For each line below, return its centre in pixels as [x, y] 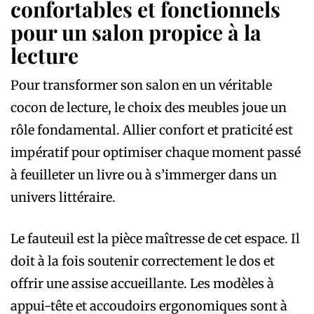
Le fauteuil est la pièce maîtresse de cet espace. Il [155, 238]
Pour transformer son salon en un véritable [141, 85]
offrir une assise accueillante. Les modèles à [142, 283]
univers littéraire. [63, 197]
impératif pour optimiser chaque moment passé [156, 152]
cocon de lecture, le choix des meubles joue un [149, 107]
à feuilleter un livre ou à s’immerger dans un [144, 175]
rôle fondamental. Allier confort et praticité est [152, 130]
